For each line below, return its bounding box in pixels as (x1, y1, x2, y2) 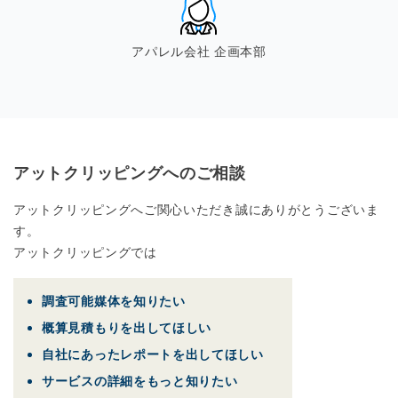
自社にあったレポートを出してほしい (42, 346, 264, 363)
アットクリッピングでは (13, 243, 157, 261)
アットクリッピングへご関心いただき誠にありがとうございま (13, 201, 379, 219)
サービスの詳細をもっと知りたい (42, 372, 238, 390)
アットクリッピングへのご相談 (13, 162, 246, 184)
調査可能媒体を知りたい (42, 292, 186, 310)
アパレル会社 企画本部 (131, 43, 267, 60)
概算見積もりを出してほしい (42, 319, 212, 337)
